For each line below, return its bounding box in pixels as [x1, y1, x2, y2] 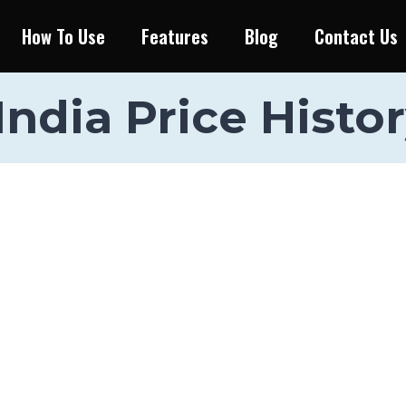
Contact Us [314, 23, 398, 50]
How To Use [22, 23, 105, 50]
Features [141, 23, 208, 50]
